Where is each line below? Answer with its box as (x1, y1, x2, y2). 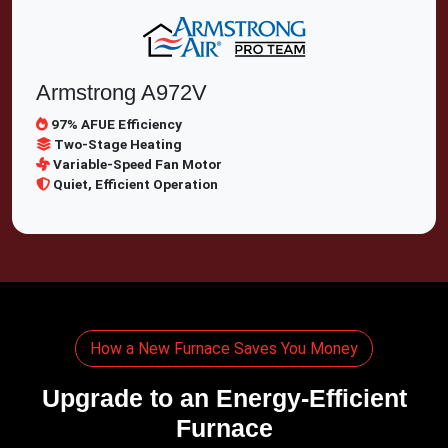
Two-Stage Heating (54, 136, 182, 152)
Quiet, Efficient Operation (53, 176, 218, 192)
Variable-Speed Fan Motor (53, 156, 222, 172)
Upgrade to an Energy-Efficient (41, 384, 407, 412)
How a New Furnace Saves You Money (90, 339, 358, 358)
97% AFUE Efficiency (51, 116, 182, 132)
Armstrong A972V (36, 80, 207, 105)
